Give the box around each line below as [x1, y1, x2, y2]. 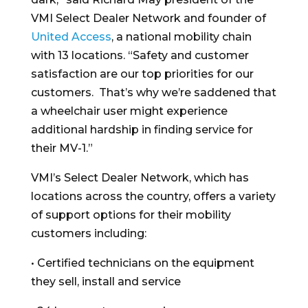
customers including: [30, 226, 146, 240]
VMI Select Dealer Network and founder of [30, 11, 266, 25]
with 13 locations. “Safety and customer [30, 48, 249, 62]
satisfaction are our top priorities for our [30, 67, 254, 80]
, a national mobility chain [111, 30, 252, 43]
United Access [30, 30, 111, 43]
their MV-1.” [30, 141, 93, 155]
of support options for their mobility [30, 208, 231, 221]
